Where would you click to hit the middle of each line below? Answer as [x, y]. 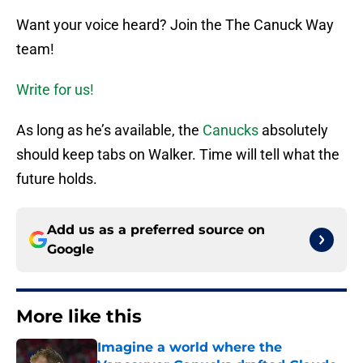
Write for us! [55, 90]
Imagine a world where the [190, 348]
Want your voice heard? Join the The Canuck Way [175, 25]
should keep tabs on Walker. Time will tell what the [178, 155]
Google [70, 250]
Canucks [232, 130]
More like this [79, 317]
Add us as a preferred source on [156, 230]
